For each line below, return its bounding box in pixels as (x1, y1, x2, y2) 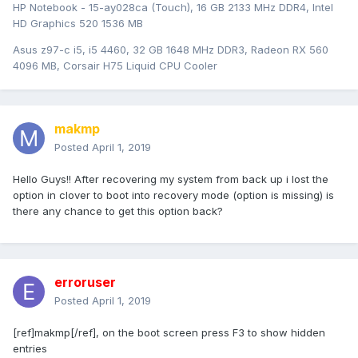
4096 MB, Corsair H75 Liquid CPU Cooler (13, 59, 217, 73)
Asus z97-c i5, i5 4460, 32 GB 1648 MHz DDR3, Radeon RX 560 (13, 43, 328, 57)
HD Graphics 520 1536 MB (13, 17, 143, 30)
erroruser (54, 274, 116, 291)
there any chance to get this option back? (13, 205, 223, 218)
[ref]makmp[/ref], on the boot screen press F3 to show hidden (13, 326, 325, 340)
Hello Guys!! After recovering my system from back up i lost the (13, 173, 328, 186)
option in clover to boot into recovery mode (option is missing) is (13, 189, 334, 202)
